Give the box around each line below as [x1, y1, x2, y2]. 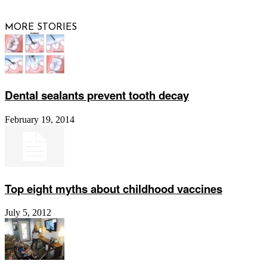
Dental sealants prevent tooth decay [5, 87, 189, 104]
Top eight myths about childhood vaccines [5, 180, 222, 197]
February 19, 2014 [5, 114, 74, 125]
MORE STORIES [5, 22, 77, 32]
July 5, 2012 [5, 207, 51, 218]
